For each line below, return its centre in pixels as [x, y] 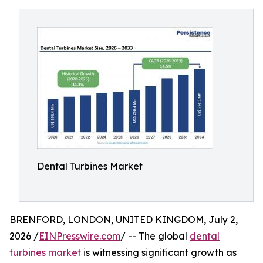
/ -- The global [155, 236]
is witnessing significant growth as [159, 252]
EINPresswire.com [80, 236]
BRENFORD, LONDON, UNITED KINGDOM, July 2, [124, 220]
